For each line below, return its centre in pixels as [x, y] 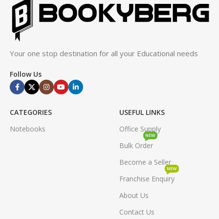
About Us [134, 196]
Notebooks [28, 129]
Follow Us [26, 74]
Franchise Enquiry [147, 179]
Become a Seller [145, 162]
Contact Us [137, 212]
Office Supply [140, 129]
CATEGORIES [31, 112]
